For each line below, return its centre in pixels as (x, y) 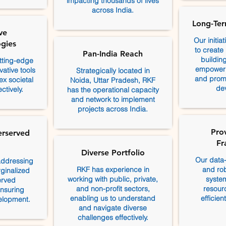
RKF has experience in (113, 169)
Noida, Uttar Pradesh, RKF (113, 80)
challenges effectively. (113, 217)
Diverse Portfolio (113, 153)
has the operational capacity (113, 90)
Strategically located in (113, 71)
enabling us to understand (113, 198)
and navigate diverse (113, 208)
